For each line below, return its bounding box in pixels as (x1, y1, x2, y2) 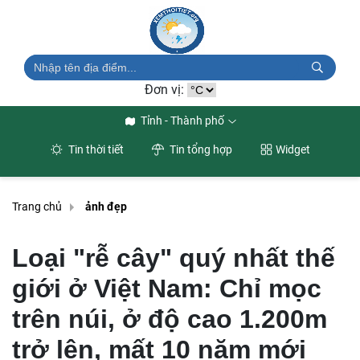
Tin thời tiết (65, 143, 124, 156)
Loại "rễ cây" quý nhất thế (12, 243, 335, 272)
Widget (275, 143, 310, 156)
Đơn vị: (144, 82, 187, 97)
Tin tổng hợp (166, 143, 232, 156)
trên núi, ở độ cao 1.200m (12, 305, 327, 333)
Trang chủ (12, 200, 62, 214)
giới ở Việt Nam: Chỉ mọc (12, 274, 321, 303)
